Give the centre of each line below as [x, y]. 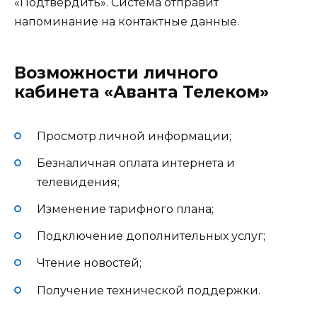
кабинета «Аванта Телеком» [142, 92]
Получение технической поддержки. [149, 290]
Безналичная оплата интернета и [136, 163]
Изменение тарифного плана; [125, 209]
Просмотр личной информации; [134, 136]
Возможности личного [116, 73]
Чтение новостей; [89, 263]
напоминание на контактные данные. [127, 21]
